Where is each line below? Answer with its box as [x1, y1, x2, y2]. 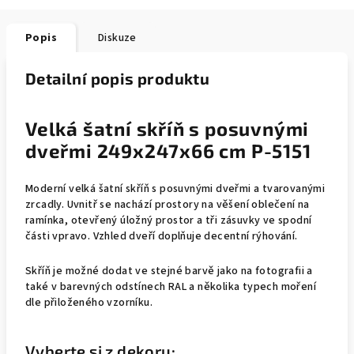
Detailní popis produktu [25, 69, 210, 88]
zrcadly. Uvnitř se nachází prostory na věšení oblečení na [25, 197, 310, 213]
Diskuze [98, 30, 137, 46]
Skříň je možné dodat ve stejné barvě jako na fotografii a [25, 263, 313, 279]
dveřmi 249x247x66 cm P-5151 [25, 139, 311, 162]
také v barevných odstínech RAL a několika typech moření [25, 279, 316, 295]
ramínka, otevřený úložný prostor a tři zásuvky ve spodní [25, 213, 312, 228]
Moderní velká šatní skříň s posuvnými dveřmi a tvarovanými [25, 181, 326, 197]
